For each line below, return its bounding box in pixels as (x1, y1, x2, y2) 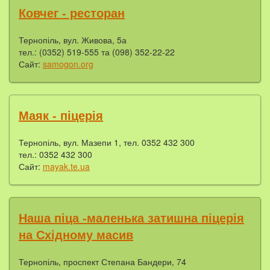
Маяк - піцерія (19, 108, 103, 122)
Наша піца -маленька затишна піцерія (19, 211, 244, 225)
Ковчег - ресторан (19, 6, 125, 20)
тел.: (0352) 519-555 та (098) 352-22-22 (19, 45, 175, 58)
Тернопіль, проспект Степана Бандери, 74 (19, 255, 186, 268)
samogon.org (43, 57, 93, 70)
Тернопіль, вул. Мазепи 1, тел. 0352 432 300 (19, 136, 195, 148)
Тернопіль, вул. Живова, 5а (19, 33, 127, 46)
